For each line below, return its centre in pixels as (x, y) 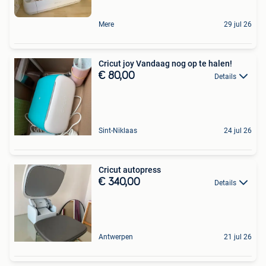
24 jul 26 (238, 130)
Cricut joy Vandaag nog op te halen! (165, 63)
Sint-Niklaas (118, 130)
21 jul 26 (238, 237)
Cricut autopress (130, 170)
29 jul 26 (238, 24)
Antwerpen (116, 237)
